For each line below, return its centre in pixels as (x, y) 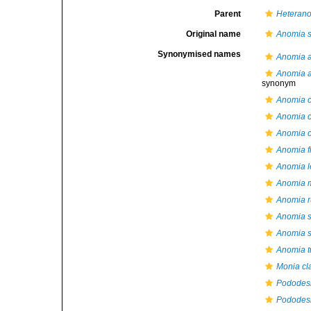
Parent (228, 14)
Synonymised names (200, 54)
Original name (214, 34)
